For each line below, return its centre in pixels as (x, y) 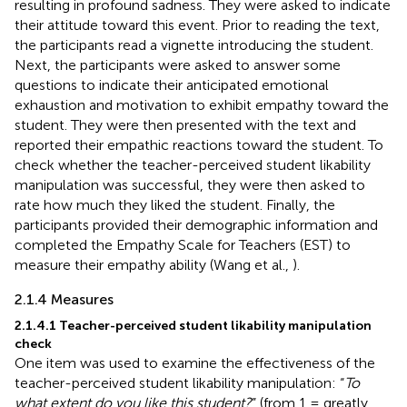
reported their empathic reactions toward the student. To (199, 144)
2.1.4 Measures (64, 299)
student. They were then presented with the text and (185, 124)
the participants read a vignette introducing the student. (194, 45)
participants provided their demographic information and (196, 224)
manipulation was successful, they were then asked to (190, 184)
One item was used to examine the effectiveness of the (195, 362)
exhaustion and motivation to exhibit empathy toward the (202, 104)
